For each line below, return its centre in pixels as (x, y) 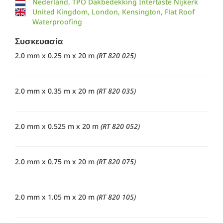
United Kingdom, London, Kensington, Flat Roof (113, 12)
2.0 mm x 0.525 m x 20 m (58, 126)
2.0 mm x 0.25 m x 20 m (56, 56)
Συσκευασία (39, 41)
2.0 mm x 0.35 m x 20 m (56, 91)
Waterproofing (57, 22)
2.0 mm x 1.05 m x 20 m (56, 197)
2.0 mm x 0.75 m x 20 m (56, 162)
